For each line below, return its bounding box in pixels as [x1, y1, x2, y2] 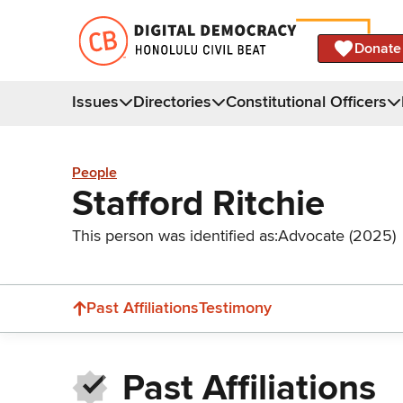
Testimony [199, 298, 272, 318]
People [72, 164, 117, 183]
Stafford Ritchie [72, 181, 325, 226]
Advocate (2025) [278, 225, 396, 246]
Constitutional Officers [226, 91, 387, 112]
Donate [354, 39, 401, 58]
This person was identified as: [72, 225, 278, 246]
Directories [133, 91, 211, 112]
